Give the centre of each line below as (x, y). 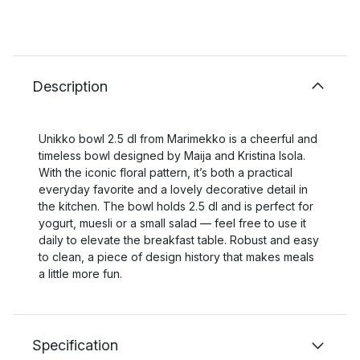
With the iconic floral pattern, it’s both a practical (166, 172)
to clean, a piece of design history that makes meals (176, 257)
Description (70, 86)
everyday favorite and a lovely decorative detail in (173, 189)
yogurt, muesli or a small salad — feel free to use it (172, 223)
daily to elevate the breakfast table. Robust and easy (179, 240)
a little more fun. (80, 274)
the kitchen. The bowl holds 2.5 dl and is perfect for (176, 206)
